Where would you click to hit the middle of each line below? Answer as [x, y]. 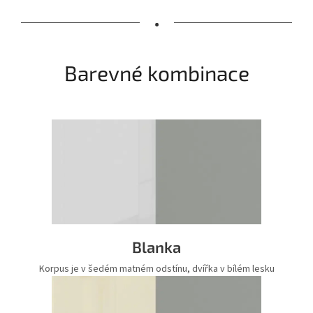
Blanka [156, 246]
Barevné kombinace [156, 72]
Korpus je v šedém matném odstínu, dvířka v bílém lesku [156, 269]
